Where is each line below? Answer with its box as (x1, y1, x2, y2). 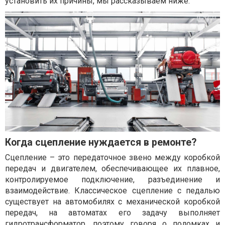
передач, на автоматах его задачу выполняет (5, 207, 220, 217)
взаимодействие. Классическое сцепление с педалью (5, 185, 220, 195)
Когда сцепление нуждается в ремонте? (5, 136, 196, 148)
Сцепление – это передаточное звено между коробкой (5, 152, 220, 162)
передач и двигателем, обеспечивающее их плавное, (5, 163, 220, 173)
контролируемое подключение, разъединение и (5, 174, 220, 184)
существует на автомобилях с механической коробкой (5, 196, 220, 206)
